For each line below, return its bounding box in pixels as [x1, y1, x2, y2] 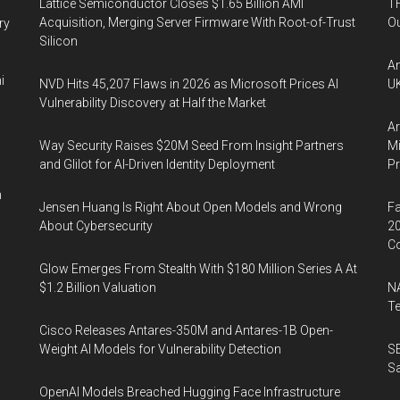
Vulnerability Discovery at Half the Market [39, 96, 266, 111]
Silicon [39, 34, 78, 49]
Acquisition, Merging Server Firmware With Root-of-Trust [39, 15, 355, 30]
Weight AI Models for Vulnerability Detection [39, 342, 281, 357]
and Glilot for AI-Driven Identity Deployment [39, 157, 275, 172]
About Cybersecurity [39, 219, 153, 234]
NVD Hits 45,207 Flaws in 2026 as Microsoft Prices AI [39, 77, 338, 92]
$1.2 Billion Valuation [39, 280, 156, 296]
